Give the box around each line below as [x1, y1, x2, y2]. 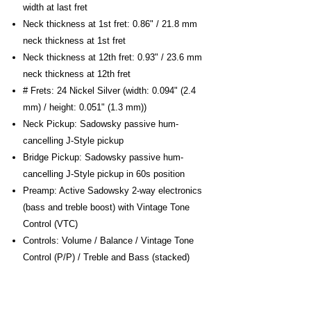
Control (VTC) [23, 219, 78, 229]
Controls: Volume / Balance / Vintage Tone [23, 235, 194, 246]
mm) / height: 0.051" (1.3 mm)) [23, 102, 146, 112]
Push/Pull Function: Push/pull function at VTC [23, 269, 208, 279]
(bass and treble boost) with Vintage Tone [23, 202, 190, 212]
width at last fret [23, 2, 87, 12]
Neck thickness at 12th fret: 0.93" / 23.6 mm [23, 52, 202, 62]
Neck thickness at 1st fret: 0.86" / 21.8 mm [23, 19, 197, 29]
